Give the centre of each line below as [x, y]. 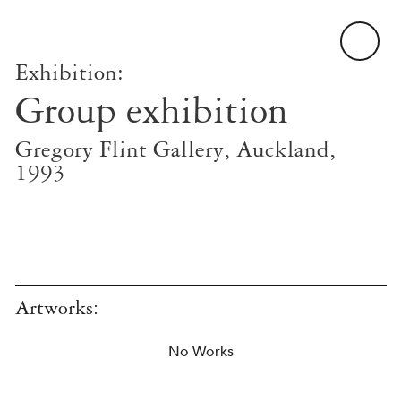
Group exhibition [152, 111]
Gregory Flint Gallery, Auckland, [175, 149]
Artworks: [57, 308]
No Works [201, 352]
